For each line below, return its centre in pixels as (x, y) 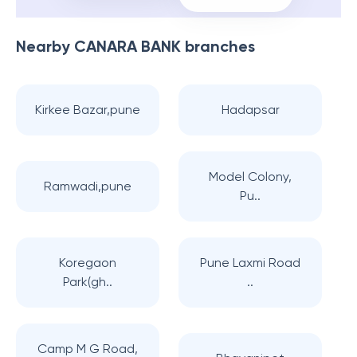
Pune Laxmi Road (250, 263)
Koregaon (88, 263)
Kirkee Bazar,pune (88, 110)
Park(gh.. (88, 282)
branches (218, 46)
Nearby (45, 46)
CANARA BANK (127, 46)
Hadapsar (250, 110)
